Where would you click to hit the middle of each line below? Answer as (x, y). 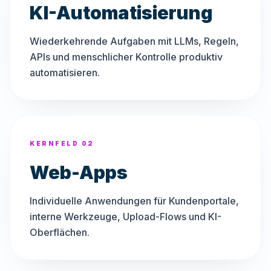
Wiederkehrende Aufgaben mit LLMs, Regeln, (134, 41)
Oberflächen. (60, 232)
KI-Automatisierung (121, 13)
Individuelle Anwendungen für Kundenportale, (134, 201)
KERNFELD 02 (62, 143)
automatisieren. (65, 73)
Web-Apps (79, 172)
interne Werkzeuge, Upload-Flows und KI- (126, 217)
